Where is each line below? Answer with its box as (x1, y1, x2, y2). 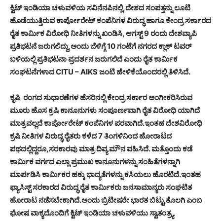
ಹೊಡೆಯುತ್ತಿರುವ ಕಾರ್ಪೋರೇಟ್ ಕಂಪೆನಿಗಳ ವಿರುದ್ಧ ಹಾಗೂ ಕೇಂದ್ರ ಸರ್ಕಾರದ (10, 16, 211, 26)
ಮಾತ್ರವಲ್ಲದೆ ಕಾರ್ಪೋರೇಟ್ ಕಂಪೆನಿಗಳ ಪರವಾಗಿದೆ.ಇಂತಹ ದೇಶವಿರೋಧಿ (10, 118, 202, 128)
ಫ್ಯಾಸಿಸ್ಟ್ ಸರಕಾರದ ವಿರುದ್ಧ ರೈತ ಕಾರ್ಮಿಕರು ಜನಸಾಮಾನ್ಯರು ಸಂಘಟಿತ (10, 183, 192, 192)
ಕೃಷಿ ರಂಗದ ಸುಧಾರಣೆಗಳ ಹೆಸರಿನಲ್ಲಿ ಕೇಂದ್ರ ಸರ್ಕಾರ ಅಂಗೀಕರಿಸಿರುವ (10, 93, 192, 103)
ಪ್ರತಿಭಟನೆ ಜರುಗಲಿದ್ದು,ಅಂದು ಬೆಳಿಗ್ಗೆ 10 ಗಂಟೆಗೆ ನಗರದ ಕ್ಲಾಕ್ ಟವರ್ (10, 41, 191, 51)
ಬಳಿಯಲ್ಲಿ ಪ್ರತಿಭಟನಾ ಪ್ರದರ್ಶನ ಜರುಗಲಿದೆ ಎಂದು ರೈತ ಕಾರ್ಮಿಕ (10, 54, 178, 64)
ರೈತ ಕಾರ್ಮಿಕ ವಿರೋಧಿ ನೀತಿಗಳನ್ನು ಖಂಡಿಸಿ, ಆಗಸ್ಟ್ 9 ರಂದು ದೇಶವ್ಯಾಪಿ (10, 29, 197, 38)
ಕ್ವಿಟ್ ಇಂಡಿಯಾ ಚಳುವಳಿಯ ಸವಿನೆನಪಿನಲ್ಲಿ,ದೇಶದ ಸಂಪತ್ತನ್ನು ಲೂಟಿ (10, 3, 190, 13)
